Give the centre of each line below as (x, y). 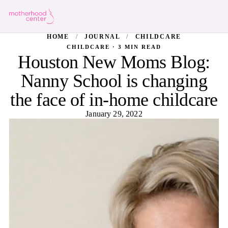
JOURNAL (102, 37)
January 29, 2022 (114, 114)
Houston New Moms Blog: (114, 62)
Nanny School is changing (114, 81)
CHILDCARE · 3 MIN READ (114, 47)
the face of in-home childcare (114, 100)
